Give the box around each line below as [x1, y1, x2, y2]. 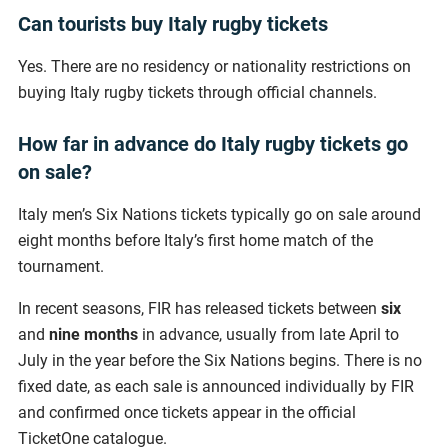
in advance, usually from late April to [138, 325, 399, 345]
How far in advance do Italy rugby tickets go [18, 132, 408, 157]
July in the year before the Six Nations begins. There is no [18, 351, 422, 371]
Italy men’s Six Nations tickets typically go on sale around [18, 205, 421, 225]
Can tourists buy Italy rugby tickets [18, 12, 328, 37]
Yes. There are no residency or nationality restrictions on [18, 57, 411, 77]
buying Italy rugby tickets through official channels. [18, 83, 377, 103]
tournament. [18, 257, 104, 277]
